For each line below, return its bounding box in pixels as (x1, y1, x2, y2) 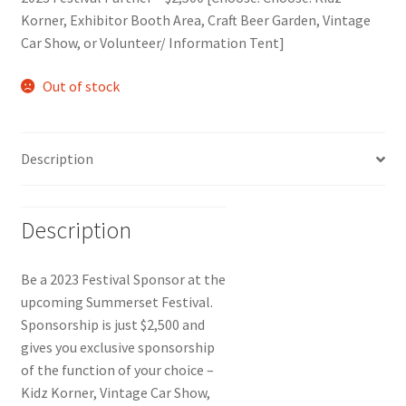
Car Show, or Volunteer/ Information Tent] (20, 34, 285, 53)
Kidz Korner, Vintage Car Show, (20, 382, 210, 401)
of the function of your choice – (20, 360, 214, 379)
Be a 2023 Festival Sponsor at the (20, 269, 226, 288)
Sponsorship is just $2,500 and (20, 314, 205, 333)
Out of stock (43, 76, 121, 95)
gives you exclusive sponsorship (20, 337, 215, 356)
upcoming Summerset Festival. (20, 292, 213, 311)
